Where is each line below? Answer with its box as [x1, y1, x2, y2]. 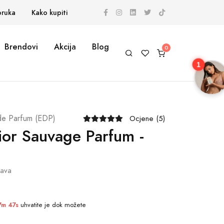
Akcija [54, 41, 76, 52]
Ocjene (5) [129, 113, 165, 123]
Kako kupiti [31, 7, 67, 17]
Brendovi [4, 41, 38, 52]
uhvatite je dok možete [18, 200, 86, 209]
